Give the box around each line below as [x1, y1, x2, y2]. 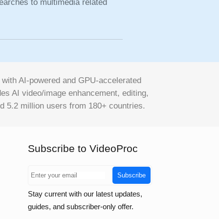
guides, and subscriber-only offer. [27, 202, 133, 211]
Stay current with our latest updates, [27, 190, 142, 198]
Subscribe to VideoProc [27, 143, 138, 154]
